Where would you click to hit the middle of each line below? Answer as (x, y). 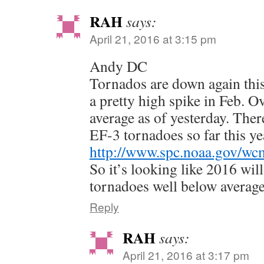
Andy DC (118, 66)
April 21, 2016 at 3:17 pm (186, 255)
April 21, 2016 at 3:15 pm (153, 39)
